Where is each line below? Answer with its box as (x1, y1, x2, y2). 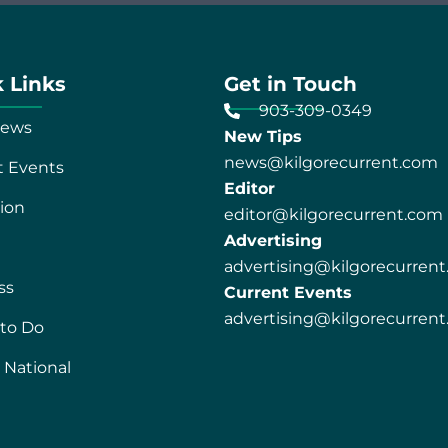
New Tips (223, 126, 302, 146)
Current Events (223, 282, 352, 302)
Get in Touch (223, 71, 357, 96)
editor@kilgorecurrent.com (223, 204, 443, 224)
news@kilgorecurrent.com (223, 152, 438, 172)
